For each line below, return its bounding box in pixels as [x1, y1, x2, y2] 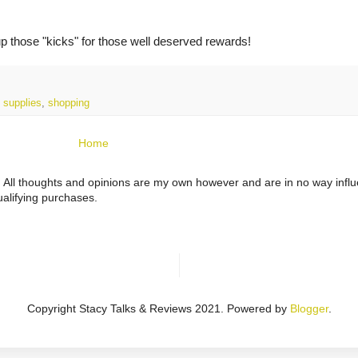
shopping [48, 97, 89, 109]
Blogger [289, 302, 328, 316]
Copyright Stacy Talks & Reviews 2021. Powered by [26, 302, 290, 316]
